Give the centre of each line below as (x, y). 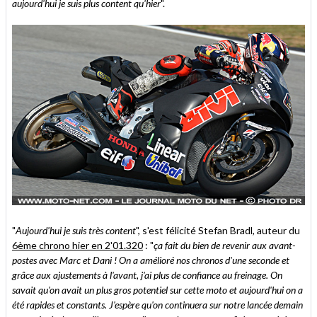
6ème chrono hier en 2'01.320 (77, 246)
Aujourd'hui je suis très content (76, 231)
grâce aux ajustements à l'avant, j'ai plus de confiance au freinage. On (147, 275)
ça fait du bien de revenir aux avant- (224, 246)
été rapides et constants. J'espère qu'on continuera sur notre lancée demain (157, 305)
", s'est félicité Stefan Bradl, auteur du (218, 231)
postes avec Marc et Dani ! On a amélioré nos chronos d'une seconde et (151, 260)
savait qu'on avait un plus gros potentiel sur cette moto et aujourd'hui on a (157, 290)
